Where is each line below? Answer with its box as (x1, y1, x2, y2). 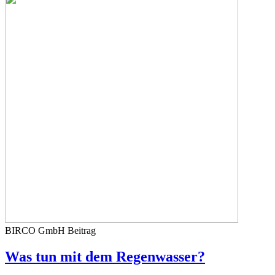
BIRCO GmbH (5, 225, 68, 236)
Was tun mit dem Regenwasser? (5, 248, 205, 265)
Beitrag (68, 225, 96, 236)
